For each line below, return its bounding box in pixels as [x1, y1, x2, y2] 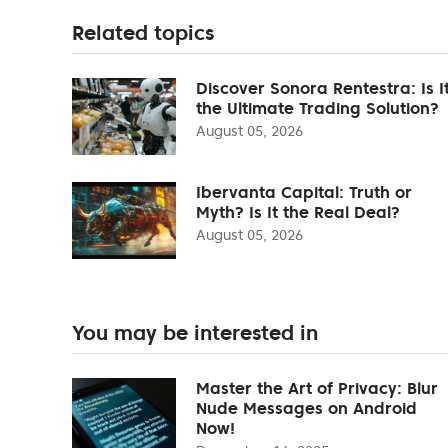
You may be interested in [72, 319, 318, 346]
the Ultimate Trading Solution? [196, 97, 439, 118]
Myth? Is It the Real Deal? [196, 201, 400, 222]
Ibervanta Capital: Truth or [196, 181, 412, 202]
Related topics [72, 19, 214, 46]
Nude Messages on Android [196, 397, 417, 418]
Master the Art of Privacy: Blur [196, 377, 438, 398]
